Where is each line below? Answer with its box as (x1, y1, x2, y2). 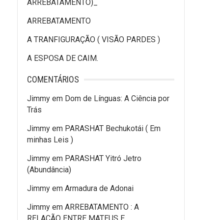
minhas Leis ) (27, 135, 73, 144)
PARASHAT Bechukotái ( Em (65, 124, 161, 133)
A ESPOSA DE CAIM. (27, 54, 98, 63)
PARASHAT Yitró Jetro (65, 154, 141, 163)
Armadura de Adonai (65, 184, 134, 193)
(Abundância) (27, 165, 71, 174)
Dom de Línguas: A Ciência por (65, 94, 169, 103)
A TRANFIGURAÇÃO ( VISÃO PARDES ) (27, 35, 160, 44)
